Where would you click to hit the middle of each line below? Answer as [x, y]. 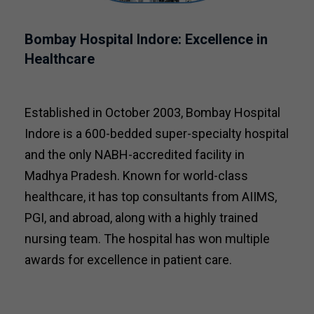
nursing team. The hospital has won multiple [147, 239]
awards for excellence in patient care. [128, 260]
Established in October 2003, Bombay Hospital [152, 112]
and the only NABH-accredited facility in [135, 155]
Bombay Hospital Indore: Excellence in [146, 39]
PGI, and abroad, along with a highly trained [141, 218]
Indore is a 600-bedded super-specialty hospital [157, 134]
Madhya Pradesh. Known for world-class [136, 176]
